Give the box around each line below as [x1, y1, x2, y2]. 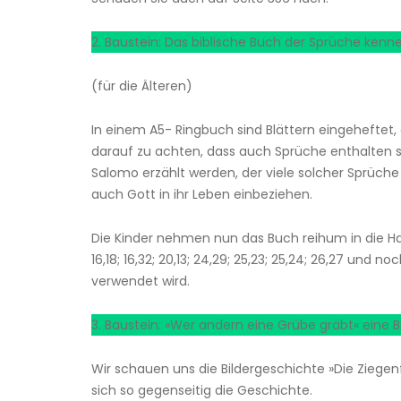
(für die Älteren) [91, 77, 192, 96]
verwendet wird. [91, 272, 190, 291]
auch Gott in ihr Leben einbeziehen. [91, 185, 312, 204]
